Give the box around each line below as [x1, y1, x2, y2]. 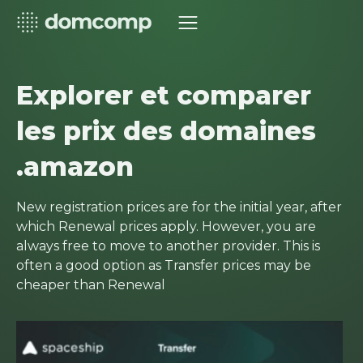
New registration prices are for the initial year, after [16, 199, 342, 215]
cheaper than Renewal [16, 277, 165, 293]
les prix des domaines [16, 115, 316, 147]
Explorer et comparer [16, 79, 311, 111]
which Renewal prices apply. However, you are [16, 219, 316, 234]
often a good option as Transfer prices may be [16, 258, 311, 273]
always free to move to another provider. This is [16, 238, 320, 254]
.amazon [16, 151, 134, 182]
